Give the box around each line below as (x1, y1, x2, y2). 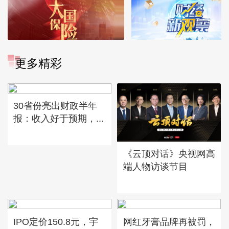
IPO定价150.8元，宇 (13, 216, 99, 227)
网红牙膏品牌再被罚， (123, 216, 215, 227)
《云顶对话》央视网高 (123, 148, 215, 159)
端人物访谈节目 (123, 161, 188, 172)
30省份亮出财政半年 (13, 100, 98, 111)
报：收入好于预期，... (13, 113, 104, 124)
